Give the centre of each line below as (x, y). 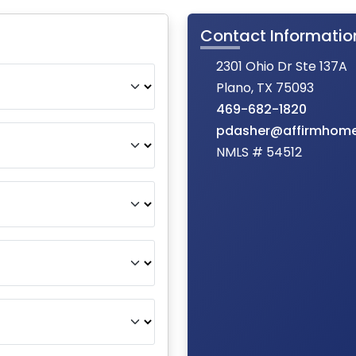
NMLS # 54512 (259, 152)
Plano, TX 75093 (265, 88)
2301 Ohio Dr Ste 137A (282, 66)
